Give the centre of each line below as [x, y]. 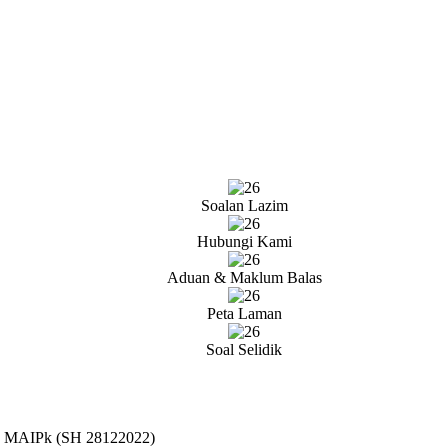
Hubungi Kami [244, 241]
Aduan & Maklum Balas [244, 277]
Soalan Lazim [244, 205]
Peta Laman [244, 313]
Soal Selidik [244, 349]
